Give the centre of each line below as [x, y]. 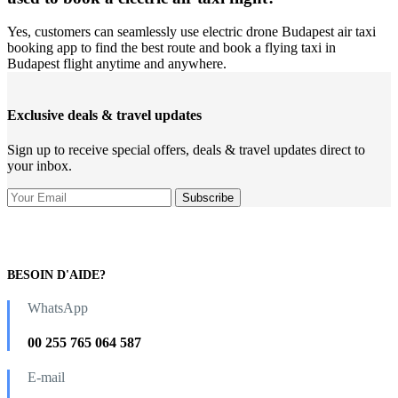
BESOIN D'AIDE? [56, 275]
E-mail [46, 378]
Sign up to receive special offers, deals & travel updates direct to [186, 149]
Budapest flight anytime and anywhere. [117, 64]
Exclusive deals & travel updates [104, 115]
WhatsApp [58, 307]
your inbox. [40, 165]
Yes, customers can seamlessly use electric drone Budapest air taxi [191, 32]
